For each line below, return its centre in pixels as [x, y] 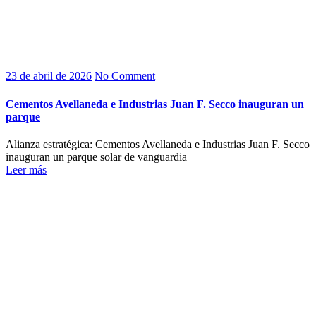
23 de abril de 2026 [49, 76]
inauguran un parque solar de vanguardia [96, 157]
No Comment [125, 76]
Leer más [26, 170]
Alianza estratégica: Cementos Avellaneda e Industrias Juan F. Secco [158, 144]
